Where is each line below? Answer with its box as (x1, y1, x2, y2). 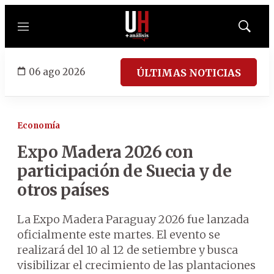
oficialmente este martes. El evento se (17, 228, 220, 242)
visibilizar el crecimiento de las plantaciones (17, 258, 256, 272)
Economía (17, 120, 60, 131)
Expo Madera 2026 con (17, 142, 193, 162)
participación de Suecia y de (17, 161, 231, 181)
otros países (17, 180, 109, 200)
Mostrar (243, 25, 271, 35)
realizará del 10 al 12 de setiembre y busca (17, 243, 238, 257)
